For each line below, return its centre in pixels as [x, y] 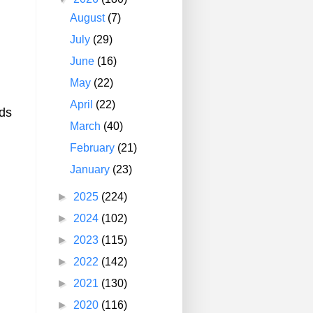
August [89, 18]
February [94, 148]
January [92, 169]
